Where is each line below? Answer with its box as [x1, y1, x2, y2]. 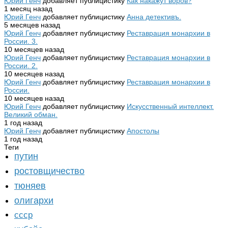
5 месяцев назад [4, 21, 60, 29]
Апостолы [127, 127, 159, 135]
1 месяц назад [4, 5, 52, 13]
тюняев [14, 181, 46, 191]
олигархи [14, 195, 53, 206]
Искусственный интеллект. [127, 102, 214, 110]
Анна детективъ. [127, 13, 181, 21]
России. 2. [4, 62, 38, 70]
